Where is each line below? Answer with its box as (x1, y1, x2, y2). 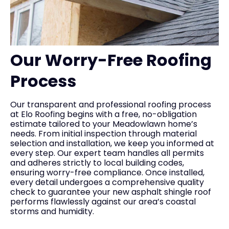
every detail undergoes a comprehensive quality (10, 176, 204, 188)
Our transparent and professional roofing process (10, 99, 211, 110)
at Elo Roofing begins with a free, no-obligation (10, 108, 197, 120)
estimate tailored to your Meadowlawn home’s (10, 118, 197, 130)
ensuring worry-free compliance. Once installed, (10, 167, 204, 178)
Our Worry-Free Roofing (10, 49, 212, 72)
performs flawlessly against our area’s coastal (10, 196, 196, 208)
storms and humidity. (10, 205, 94, 217)
